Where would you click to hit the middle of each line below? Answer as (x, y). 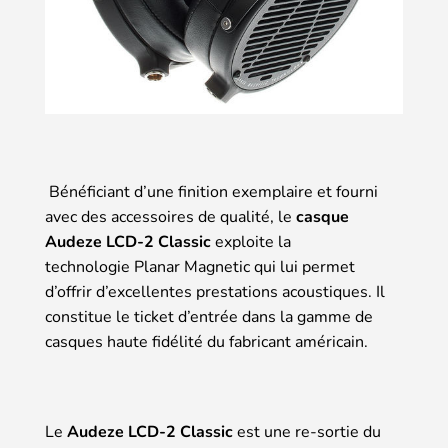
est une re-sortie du (307, 431)
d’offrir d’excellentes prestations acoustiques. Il (215, 291)
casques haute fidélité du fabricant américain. (206, 341)
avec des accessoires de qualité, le (170, 216)
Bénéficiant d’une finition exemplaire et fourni (211, 191)
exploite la (251, 241)
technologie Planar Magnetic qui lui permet (200, 266)
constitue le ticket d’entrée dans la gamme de (209, 316)
